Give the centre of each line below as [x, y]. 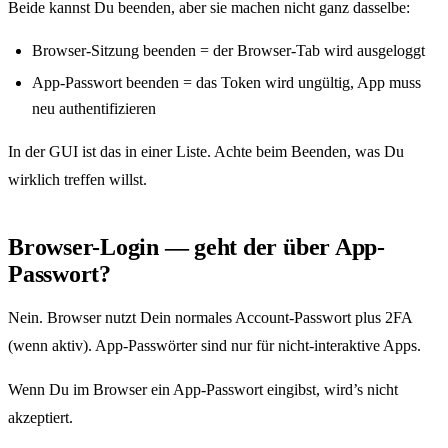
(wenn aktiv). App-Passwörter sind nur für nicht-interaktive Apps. [214, 346]
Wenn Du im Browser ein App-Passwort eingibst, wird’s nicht [203, 390]
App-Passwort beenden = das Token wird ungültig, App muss [226, 83]
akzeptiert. [40, 418]
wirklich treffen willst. [77, 180]
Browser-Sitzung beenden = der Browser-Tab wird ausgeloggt [228, 50]
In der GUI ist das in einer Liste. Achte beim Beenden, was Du [206, 152]
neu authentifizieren [94, 109]
